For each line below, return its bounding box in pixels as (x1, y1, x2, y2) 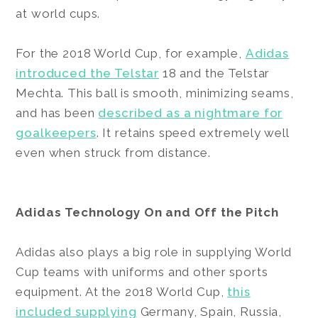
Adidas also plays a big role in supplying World (16, 244, 292, 259)
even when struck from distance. (16, 145, 214, 160)
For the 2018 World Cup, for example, (16, 45, 246, 60)
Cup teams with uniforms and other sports (16, 264, 268, 279)
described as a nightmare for (98, 105, 283, 120)
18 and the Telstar (159, 65, 270, 80)
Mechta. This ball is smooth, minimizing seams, (16, 85, 294, 100)
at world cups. (16, 6, 104, 21)
